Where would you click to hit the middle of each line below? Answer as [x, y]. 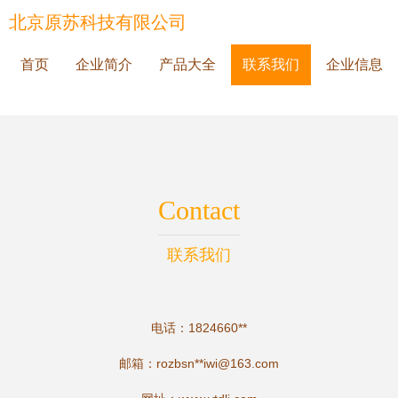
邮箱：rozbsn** [161, 363]
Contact [199, 210]
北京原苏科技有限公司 [98, 22]
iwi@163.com [241, 363]
